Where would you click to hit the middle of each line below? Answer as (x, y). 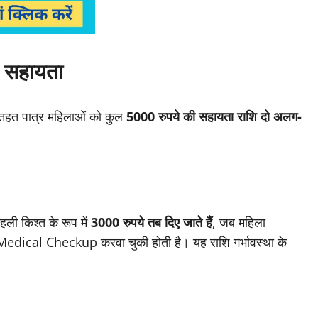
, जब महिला (239, 223)
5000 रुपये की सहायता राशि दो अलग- (214, 117)
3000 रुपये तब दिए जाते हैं (152, 223)
